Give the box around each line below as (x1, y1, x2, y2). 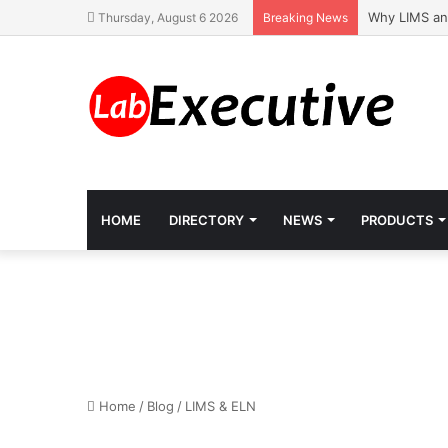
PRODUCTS (361, 212, 433, 228)
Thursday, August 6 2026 (95, 10, 238, 25)
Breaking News (263, 10, 348, 25)
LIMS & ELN (185, 398, 256, 414)
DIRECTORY (169, 212, 244, 228)
